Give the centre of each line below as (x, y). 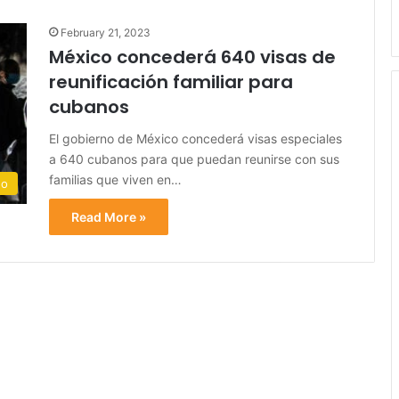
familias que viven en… (115, 179)
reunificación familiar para (171, 81)
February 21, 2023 (106, 32)
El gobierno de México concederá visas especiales (195, 138)
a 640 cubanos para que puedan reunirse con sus (194, 159)
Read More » (109, 216)
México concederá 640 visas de (192, 57)
